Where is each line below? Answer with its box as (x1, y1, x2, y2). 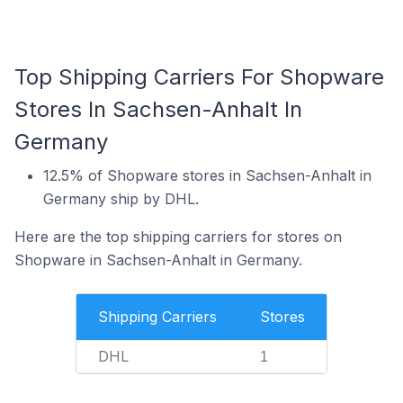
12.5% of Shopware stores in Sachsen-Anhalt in (43, 166, 372, 184)
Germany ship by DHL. (43, 190, 199, 208)
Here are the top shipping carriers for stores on (14, 228, 342, 246)
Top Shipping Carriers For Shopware (14, 64, 384, 90)
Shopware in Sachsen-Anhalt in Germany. (14, 251, 302, 269)
